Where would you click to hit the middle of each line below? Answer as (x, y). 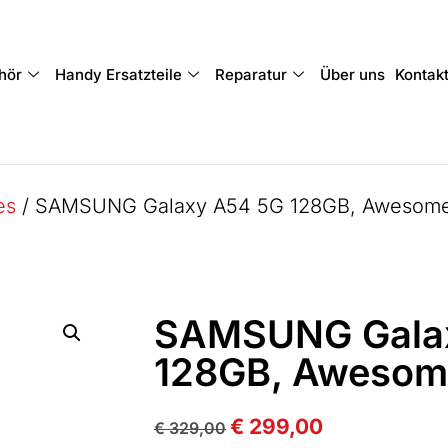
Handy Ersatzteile (118, 74)
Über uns (352, 74)
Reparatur (250, 74)
